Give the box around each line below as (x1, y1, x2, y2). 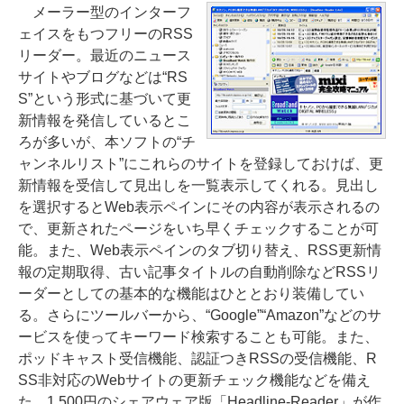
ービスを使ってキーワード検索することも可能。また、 (18, 329, 379, 344)
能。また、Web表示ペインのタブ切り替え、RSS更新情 (18, 243, 381, 258)
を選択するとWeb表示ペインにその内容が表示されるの (18, 199, 380, 215)
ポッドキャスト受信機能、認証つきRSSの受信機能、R (18, 351, 377, 366)
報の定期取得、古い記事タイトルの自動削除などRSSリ (18, 264, 381, 280)
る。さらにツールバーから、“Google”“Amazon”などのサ (18, 308, 381, 323)
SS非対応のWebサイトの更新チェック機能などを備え (18, 372, 371, 388)
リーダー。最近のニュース (18, 48, 191, 63)
